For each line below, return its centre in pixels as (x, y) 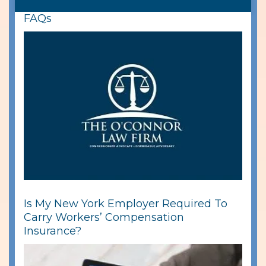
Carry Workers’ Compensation (104, 218)
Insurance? (53, 231)
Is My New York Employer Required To (126, 204)
